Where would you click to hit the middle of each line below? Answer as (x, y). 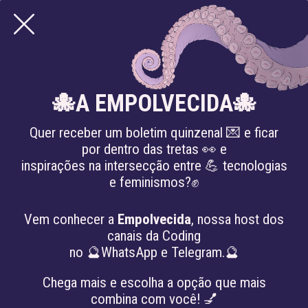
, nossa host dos (238, 219)
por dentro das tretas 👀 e (154, 149)
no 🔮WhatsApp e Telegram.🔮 (154, 252)
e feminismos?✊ (154, 182)
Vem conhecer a (71, 219)
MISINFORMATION (111, 78)
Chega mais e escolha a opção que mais (154, 283)
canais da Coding (154, 236)
